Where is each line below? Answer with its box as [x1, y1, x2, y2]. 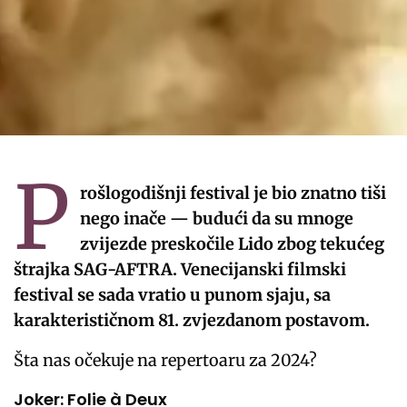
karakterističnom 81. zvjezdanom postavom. [14, 309, 371, 331]
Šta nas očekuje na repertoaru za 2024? [14, 349, 318, 371]
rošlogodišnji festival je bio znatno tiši [79, 182, 386, 203]
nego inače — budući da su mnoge [79, 207, 353, 229]
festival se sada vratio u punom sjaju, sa [14, 283, 332, 305]
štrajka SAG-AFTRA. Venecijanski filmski [14, 258, 347, 280]
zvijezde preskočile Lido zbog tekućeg [79, 233, 384, 254]
